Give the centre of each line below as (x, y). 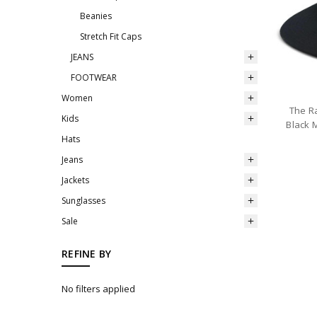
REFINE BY (87, 253)
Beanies (96, 16)
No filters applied (98, 288)
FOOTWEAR (94, 78)
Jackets (75, 180)
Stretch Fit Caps (111, 37)
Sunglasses (83, 201)
